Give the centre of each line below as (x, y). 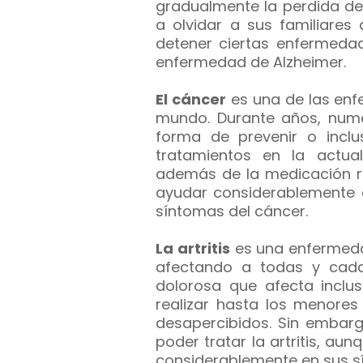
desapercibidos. (217, 323)
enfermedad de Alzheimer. (251, 62)
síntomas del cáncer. (232, 211)
